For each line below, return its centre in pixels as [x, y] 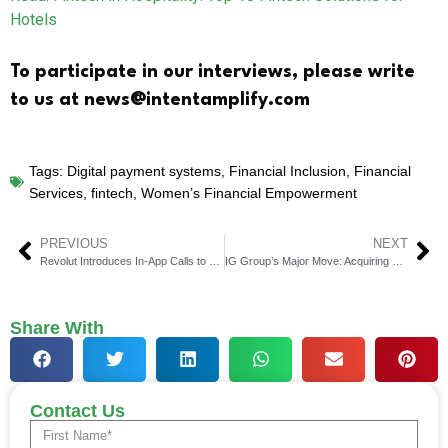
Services [56, 192]
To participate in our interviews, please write [212, 71]
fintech [112, 192]
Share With [57, 327]
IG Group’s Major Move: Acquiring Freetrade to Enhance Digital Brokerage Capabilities [397, 260]
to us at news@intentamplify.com [160, 99]
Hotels [33, 19]
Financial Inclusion [287, 170]
